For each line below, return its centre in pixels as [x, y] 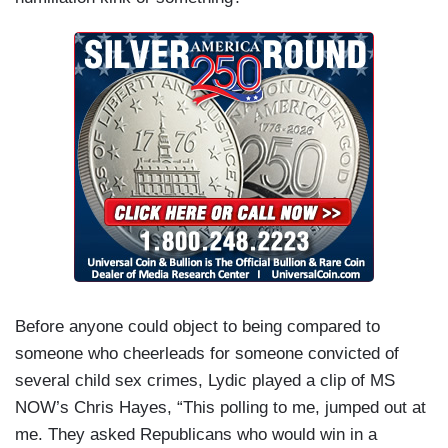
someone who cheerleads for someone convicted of [207, 354]
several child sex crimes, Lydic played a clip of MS [205, 381]
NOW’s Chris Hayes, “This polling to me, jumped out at [220, 408]
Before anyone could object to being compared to [197, 327]
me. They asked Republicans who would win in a [196, 435]
